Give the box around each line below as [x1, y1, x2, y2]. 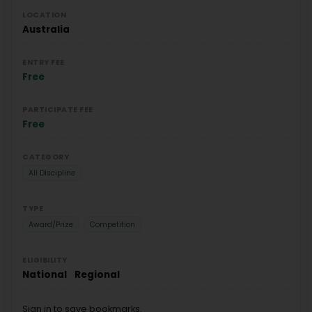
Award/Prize [29, 219, 73, 230]
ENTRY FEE [22, 56, 65, 68]
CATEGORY [22, 151, 69, 162]
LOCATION [22, 9, 66, 20]
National [22, 267, 69, 281]
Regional [75, 267, 120, 281]
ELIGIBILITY [22, 254, 68, 265]
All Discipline [29, 167, 75, 178]
